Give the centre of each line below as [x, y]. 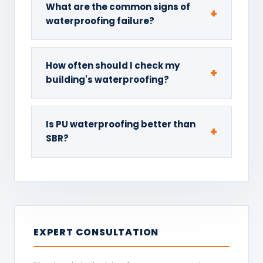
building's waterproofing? [107, 80]
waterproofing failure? [100, 21]
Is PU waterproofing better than [121, 124]
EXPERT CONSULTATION [96, 232]
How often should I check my [113, 66]
